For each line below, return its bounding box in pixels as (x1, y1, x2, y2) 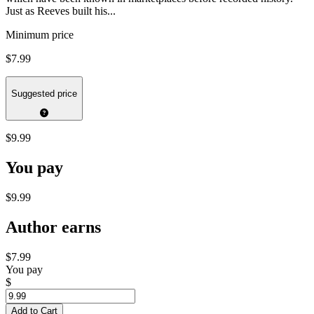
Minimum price (6, 29, 74, 41)
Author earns (6, 217, 101, 236)
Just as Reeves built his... (6, 5, 116, 18)
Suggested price (11, 88, 77, 99)
